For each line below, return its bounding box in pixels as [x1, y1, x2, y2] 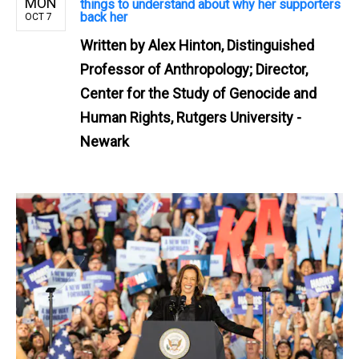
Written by [80, 36, 148, 54]
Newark [80, 132, 129, 150]
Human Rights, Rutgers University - [80, 108, 301, 126]
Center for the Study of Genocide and [80, 84, 317, 102]
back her [80, 9, 127, 25]
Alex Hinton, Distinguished [148, 36, 314, 54]
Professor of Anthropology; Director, [80, 60, 308, 78]
